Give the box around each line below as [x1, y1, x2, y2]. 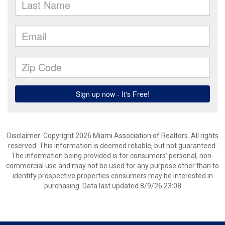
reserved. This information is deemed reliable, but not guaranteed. [8, 142, 217, 150]
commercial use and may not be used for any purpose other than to [6, 162, 219, 170]
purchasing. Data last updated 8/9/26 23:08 [44, 182, 181, 190]
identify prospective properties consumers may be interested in [12, 172, 213, 180]
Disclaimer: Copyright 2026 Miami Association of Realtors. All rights [7, 132, 218, 140]
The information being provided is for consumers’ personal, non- [11, 152, 214, 160]
